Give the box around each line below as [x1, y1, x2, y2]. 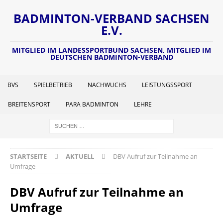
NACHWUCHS [88, 81, 126, 89]
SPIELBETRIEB [34, 81, 72, 89]
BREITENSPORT [8, 100, 50, 109]
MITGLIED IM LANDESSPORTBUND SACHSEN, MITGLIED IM [12, 45, 211, 55]
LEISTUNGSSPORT [142, 81, 192, 89]
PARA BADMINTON [66, 100, 118, 109]
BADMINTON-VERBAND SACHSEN [13, 10, 210, 26]
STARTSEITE [10, 152, 47, 161]
